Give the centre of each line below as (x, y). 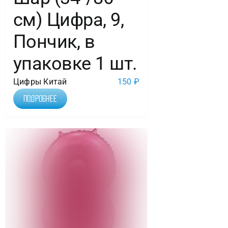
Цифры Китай (40, 81)
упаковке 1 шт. (75, 63)
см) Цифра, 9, (68, 20)
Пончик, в (54, 41)
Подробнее (40, 98)
